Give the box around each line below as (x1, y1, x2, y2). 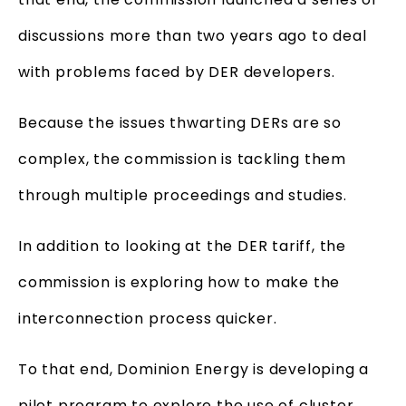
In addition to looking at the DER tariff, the (18, 235, 346, 256)
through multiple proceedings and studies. (18, 184, 347, 206)
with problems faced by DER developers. (18, 61, 335, 82)
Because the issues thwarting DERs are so (18, 111, 342, 133)
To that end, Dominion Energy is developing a (18, 358, 370, 380)
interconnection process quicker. (18, 307, 277, 329)
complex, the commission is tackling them (18, 148, 346, 169)
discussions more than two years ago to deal (18, 24, 367, 46)
